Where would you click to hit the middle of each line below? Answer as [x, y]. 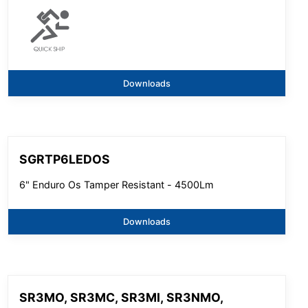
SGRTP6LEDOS [65, 159]
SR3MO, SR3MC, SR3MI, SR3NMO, [122, 298]
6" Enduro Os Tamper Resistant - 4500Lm [117, 184]
